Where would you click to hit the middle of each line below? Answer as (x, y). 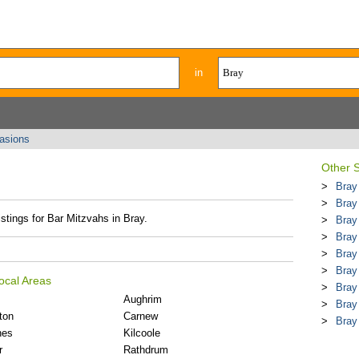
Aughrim (143, 299)
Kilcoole (142, 333)
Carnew (141, 316)
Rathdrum (146, 350)
